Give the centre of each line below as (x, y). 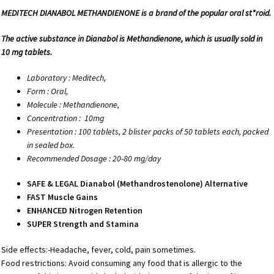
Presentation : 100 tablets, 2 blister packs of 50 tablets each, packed (148, 131)
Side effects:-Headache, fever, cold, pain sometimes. (99, 250)
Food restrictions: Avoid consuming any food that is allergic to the (122, 263)
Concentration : (54, 118)
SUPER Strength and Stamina (83, 224)
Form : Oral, (48, 91)
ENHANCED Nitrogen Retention (85, 211)
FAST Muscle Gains (63, 197)
